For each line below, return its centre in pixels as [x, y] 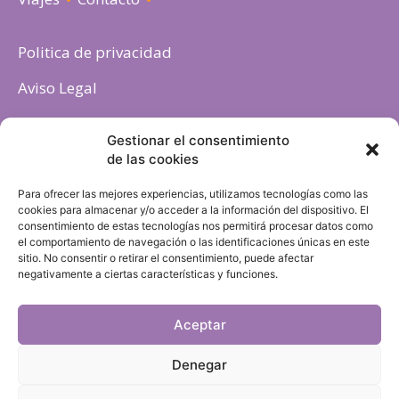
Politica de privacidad [95, 53]
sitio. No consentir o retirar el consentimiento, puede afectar [166, 258]
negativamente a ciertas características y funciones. [148, 274]
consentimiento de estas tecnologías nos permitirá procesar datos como [195, 226]
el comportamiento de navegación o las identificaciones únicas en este [194, 242]
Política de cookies [83, 124]
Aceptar [199, 324]
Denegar [199, 364]
